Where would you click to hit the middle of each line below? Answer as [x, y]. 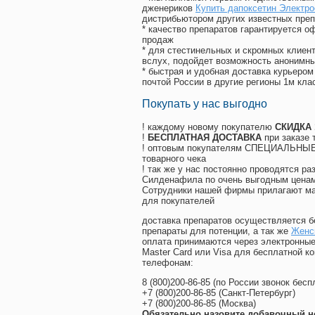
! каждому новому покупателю [208, 127]
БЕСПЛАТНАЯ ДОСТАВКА [205, 138]
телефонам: [168, 263]
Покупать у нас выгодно [205, 104]
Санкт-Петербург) [258, 293]
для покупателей [178, 201]
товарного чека [174, 159]
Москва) [239, 304]
